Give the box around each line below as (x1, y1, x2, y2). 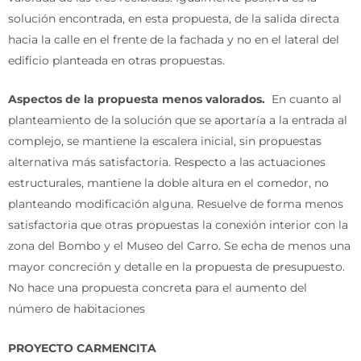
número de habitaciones (8, 301, 145, 317)
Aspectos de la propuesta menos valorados (8, 92, 262, 107)
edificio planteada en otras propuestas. (8, 52, 225, 68)
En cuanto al (265, 92, 342, 107)
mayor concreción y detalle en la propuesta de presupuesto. (8, 259, 345, 275)
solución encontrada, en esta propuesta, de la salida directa (8, 10, 339, 26)
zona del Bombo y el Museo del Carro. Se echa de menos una (8, 239, 351, 254)
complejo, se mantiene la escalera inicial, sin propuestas (8, 134, 322, 149)
